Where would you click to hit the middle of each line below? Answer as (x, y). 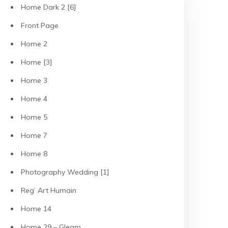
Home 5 (34, 117)
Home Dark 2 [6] (49, 7)
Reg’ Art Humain (49, 190)
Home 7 (34, 135)
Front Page (40, 25)
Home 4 (34, 99)
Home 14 (36, 209)
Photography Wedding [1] (65, 172)
